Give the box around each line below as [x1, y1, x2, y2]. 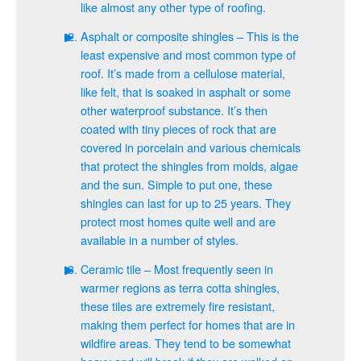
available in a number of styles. [81, 231, 239, 248]
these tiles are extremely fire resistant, [81, 297, 275, 314]
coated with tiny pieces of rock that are [81, 120, 276, 137]
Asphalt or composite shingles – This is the [81, 27, 299, 44]
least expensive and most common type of [81, 46, 296, 63]
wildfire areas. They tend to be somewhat [81, 334, 291, 351]
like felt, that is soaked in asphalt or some [81, 83, 291, 100]
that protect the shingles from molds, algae [81, 157, 298, 174]
